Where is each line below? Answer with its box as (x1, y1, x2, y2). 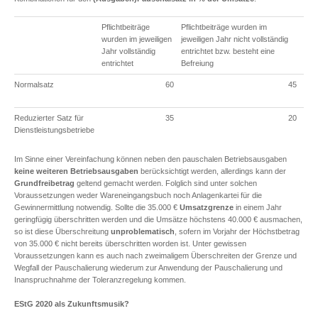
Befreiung (181, 59, 214, 68)
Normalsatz (14, 80, 54, 89)
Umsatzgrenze (180, 203, 234, 212)
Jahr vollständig (102, 47, 155, 56)
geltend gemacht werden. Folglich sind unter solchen (75, 179, 257, 187)
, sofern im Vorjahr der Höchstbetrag (175, 227, 300, 236)
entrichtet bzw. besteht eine (181, 47, 275, 56)
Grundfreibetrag (14, 179, 75, 187)
